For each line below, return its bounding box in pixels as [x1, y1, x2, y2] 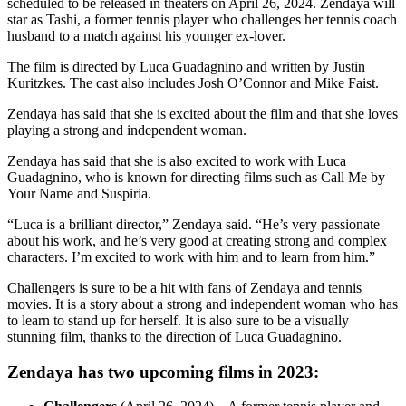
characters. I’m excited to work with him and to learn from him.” [7, 249, 375, 266]
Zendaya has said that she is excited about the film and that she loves [7, 106, 398, 122]
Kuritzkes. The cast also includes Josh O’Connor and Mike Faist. [7, 75, 379, 92]
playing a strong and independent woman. [7, 122, 246, 139]
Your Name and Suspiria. [7, 186, 151, 202]
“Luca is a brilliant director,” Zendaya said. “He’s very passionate [7, 217, 380, 233]
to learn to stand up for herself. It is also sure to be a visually [7, 313, 349, 329]
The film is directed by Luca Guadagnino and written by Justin [7, 59, 365, 75]
